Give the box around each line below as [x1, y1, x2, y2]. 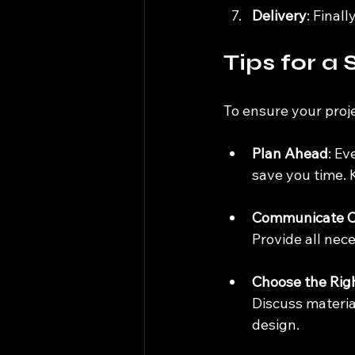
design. [252, 315, 300, 334]
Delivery [252, 6, 307, 25]
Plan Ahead [252, 143, 328, 162]
